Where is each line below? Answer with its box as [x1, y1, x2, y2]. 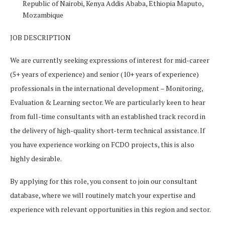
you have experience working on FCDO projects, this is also [10, 140, 194, 149]
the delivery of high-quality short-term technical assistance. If [10, 126, 205, 135]
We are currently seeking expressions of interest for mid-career [10, 55, 209, 65]
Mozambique [23, 10, 63, 20]
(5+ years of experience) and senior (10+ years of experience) [10, 69, 199, 79]
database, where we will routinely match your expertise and [10, 190, 195, 200]
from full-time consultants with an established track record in [10, 111, 205, 121]
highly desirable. [10, 154, 62, 163]
